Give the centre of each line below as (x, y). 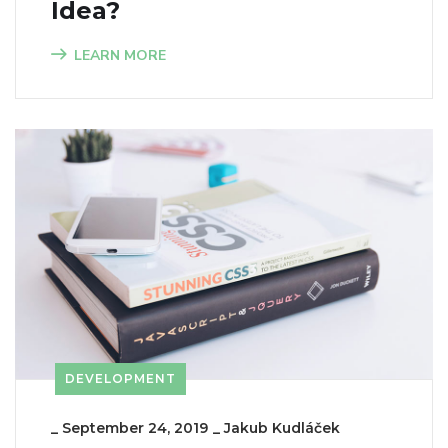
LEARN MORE (120, 56)
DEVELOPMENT (120, 379)
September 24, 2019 (135, 428)
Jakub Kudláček (282, 428)
